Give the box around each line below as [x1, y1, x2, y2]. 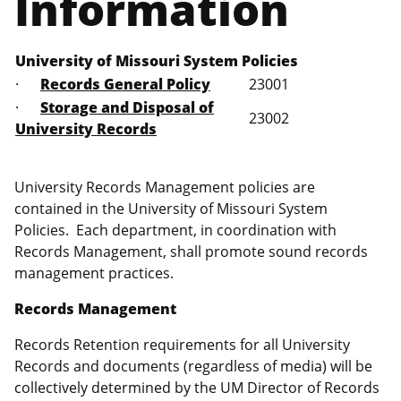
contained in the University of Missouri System [14, 199, 328, 219]
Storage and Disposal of [40, 98, 214, 118]
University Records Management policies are [14, 177, 315, 198]
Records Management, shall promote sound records [14, 242, 368, 262]
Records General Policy [40, 74, 210, 95]
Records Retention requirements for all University [14, 335, 350, 355]
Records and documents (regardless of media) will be [14, 356, 372, 377]
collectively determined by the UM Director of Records [14, 378, 380, 398]
